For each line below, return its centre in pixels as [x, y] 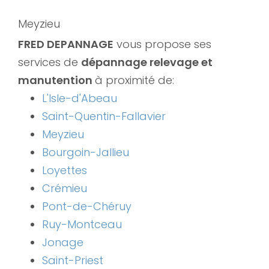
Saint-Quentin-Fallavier [104, 116]
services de [50, 62]
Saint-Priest [73, 260]
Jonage [63, 242]
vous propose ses [162, 44]
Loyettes [65, 170]
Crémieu [65, 188]
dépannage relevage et [147, 62]
